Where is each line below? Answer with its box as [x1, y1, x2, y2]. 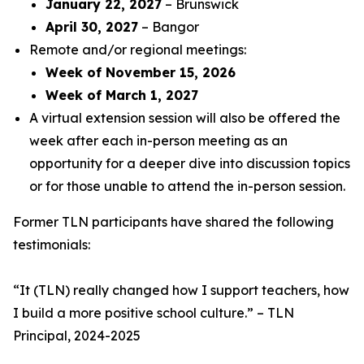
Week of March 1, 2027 [45, 87, 198, 103]
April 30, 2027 [45, 19, 138, 35]
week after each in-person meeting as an [29, 132, 288, 149]
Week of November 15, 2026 [45, 64, 236, 80]
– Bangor [138, 19, 199, 35]
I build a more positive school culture [13, 305, 245, 321]
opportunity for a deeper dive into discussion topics [29, 155, 350, 171]
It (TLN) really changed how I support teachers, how [19, 282, 349, 298]
